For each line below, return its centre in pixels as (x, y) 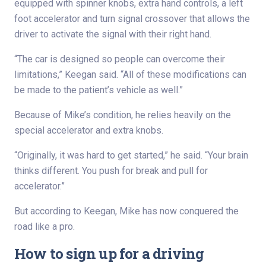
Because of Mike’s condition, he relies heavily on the (123, 115)
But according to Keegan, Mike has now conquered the (126, 211)
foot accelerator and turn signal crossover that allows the (132, 18)
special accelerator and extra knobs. (89, 130)
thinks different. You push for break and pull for (111, 170)
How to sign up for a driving (109, 253)
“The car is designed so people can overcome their (120, 59)
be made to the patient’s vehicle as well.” (99, 90)
